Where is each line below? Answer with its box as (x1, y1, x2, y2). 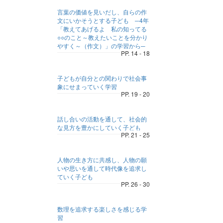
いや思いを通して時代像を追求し (57, 164, 147, 172)
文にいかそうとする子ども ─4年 (57, 16, 149, 24)
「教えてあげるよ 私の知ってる (57, 24, 147, 33)
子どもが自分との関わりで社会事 (57, 74, 147, 82)
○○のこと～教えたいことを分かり (57, 33, 148, 41)
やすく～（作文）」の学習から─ (57, 41, 146, 50)
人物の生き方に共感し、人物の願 (57, 155, 147, 164)
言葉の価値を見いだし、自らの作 (57, 7, 147, 16)
